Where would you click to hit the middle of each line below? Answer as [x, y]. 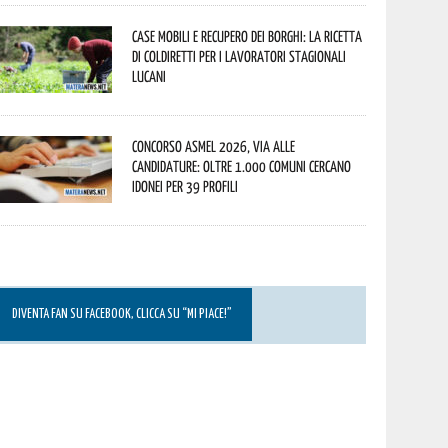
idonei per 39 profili [185, 186]
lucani [149, 76]
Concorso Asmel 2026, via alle [214, 146]
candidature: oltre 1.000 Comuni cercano [242, 166]
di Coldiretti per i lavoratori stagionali [239, 56]
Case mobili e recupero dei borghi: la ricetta [247, 36]
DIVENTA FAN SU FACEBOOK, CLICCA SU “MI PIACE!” [122, 314]
